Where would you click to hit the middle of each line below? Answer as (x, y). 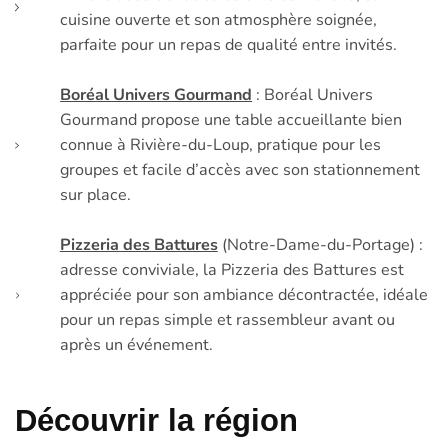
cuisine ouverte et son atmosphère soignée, (219, 19)
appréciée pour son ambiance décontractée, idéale (243, 294)
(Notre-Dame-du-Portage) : (322, 244)
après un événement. (136, 344)
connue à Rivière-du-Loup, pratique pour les (221, 144)
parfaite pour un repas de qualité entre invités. (229, 44)
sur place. (96, 194)
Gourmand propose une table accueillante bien (231, 119)
